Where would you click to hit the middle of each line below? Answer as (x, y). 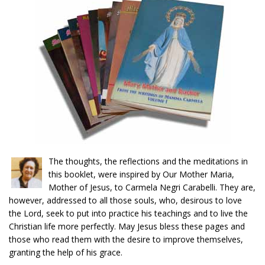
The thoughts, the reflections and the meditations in (148, 161)
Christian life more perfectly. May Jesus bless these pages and (127, 227)
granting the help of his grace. (66, 253)
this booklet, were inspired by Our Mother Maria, (141, 174)
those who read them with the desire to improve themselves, (126, 240)
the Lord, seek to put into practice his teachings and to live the (128, 214)
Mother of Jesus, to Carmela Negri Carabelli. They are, (152, 188)
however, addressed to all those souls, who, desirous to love (125, 201)
